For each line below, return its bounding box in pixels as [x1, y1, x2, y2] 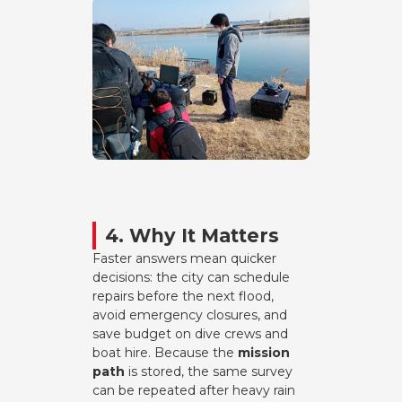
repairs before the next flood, [92, 287, 275, 304]
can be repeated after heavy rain [92, 381, 296, 398]
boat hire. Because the [92, 344, 239, 361]
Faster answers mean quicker [92, 249, 277, 267]
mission [238, 344, 291, 361]
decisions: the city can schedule [92, 268, 291, 285]
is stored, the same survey [125, 363, 293, 380]
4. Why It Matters [104, 223, 279, 247]
